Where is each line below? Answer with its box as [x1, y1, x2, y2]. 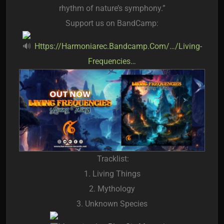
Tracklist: [95, 153, 129, 163]
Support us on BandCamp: [65, 18, 158, 28]
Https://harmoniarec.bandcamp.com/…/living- [34, 41, 202, 51]
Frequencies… [88, 56, 136, 66]
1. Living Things [83, 168, 140, 178]
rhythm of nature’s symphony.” [58, 3, 165, 13]
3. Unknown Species [76, 198, 147, 208]
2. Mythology [89, 183, 135, 193]
